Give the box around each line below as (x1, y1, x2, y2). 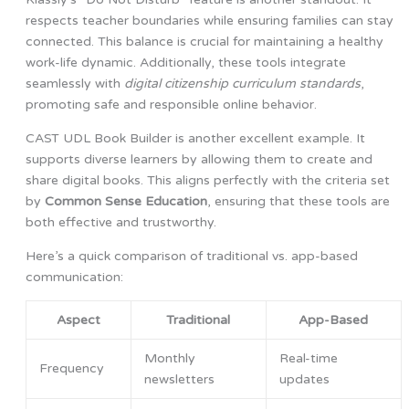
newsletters (143, 372, 215, 388)
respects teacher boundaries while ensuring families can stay (25, 13, 393, 29)
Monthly (143, 351, 195, 367)
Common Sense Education (44, 194, 207, 210)
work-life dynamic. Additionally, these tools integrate (25, 55, 346, 71)
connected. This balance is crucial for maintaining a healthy (25, 34, 383, 50)
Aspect (56, 312, 100, 329)
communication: (25, 269, 123, 286)
